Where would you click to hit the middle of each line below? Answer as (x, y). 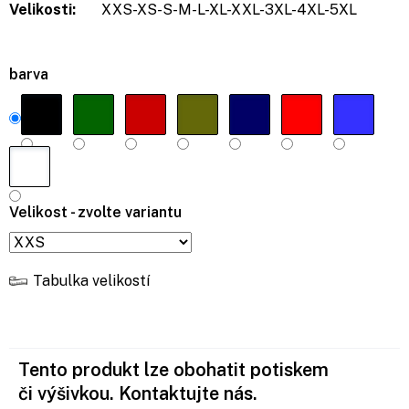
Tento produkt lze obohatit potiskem (173, 370)
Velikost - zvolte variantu (95, 212)
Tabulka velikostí (91, 281)
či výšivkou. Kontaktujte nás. (138, 393)
